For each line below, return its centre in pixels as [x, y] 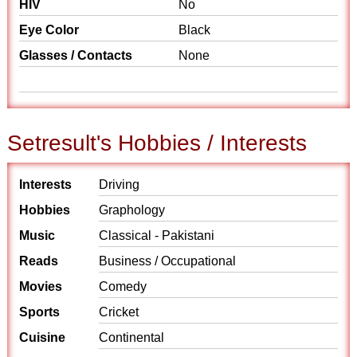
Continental [132, 337]
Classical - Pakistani [157, 235]
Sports [40, 312]
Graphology [132, 210]
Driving [120, 184]
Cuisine [43, 337]
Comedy [123, 286]
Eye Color [49, 30]
